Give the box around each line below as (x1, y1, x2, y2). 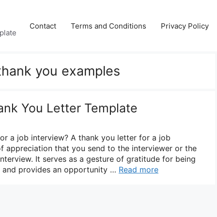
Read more (119, 164, 158, 174)
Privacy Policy (161, 21, 209, 31)
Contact (30, 21, 56, 31)
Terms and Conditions (71, 21, 146, 31)
